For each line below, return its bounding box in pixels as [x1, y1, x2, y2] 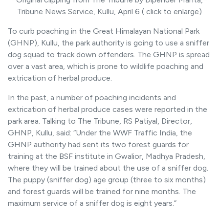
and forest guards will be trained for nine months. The [8, 186, 196, 196]
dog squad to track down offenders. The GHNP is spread [8, 49, 210, 59]
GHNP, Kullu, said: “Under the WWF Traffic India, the [8, 128, 192, 137]
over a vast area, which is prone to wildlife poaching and [8, 61, 203, 71]
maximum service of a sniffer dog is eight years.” [8, 198, 176, 208]
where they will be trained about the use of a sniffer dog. [8, 163, 208, 173]
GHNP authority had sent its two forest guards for [8, 139, 189, 149]
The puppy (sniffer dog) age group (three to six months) [8, 175, 206, 184]
